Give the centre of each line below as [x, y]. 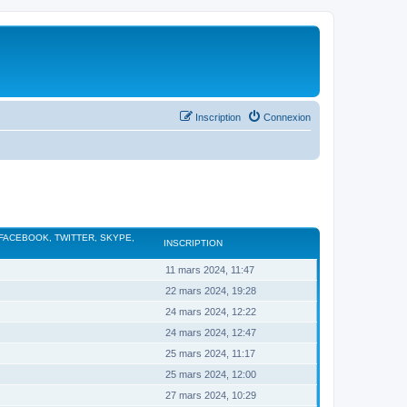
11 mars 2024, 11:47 [210, 270]
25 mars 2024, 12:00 [211, 374]
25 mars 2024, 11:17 [210, 353]
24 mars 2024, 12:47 [211, 333]
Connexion [287, 117]
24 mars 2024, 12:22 [211, 312]
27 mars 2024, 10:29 [211, 395]
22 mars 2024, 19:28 [211, 291]
